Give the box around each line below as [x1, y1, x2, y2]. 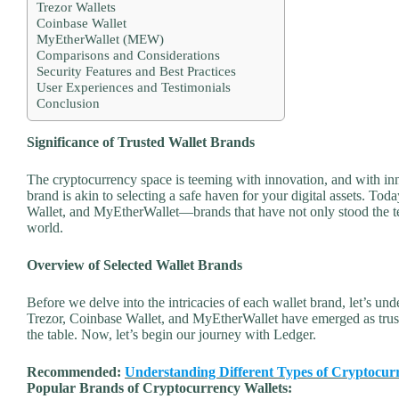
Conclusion [37, 94, 100, 110]
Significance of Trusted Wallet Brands [27, 134, 255, 150]
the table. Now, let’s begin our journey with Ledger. [27, 326, 316, 342]
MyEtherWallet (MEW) [37, 30, 164, 46]
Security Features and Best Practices [37, 62, 236, 78]
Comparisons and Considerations [37, 46, 220, 62]
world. [27, 219, 63, 235]
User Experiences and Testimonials [37, 78, 231, 94]
